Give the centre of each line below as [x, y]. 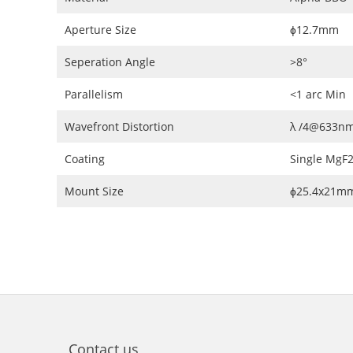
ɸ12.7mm [314, 29]
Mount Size [94, 191]
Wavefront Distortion [119, 126]
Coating [85, 158]
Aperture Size [100, 29]
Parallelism [94, 94]
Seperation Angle [110, 61]
